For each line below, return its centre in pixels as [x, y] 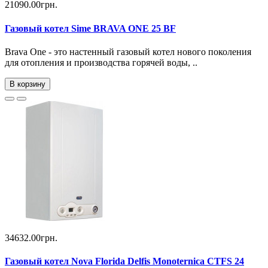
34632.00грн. [31, 237]
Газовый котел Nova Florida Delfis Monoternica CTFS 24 [124, 261]
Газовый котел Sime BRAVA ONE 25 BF [90, 28]
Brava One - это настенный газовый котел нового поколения [128, 51]
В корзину [28, 84]
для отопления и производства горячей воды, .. [101, 62]
